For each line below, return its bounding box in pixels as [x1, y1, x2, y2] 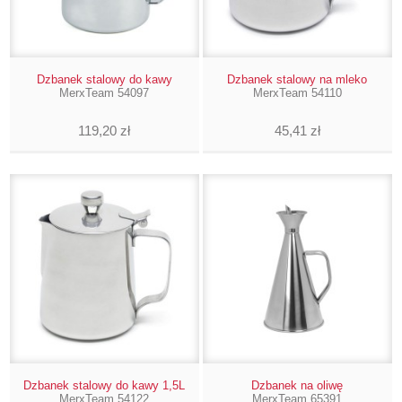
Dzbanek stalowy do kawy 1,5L [23, 378, 186, 392]
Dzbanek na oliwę [251, 378, 344, 392]
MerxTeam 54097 [59, 85, 150, 100]
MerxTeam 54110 [252, 85, 342, 100]
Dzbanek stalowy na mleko [227, 72, 368, 86]
